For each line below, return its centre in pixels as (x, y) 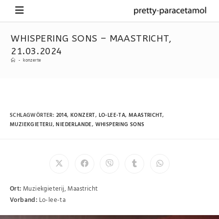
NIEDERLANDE (74, 124)
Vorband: (24, 200)
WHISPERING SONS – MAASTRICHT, (91, 39)
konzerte (32, 61)
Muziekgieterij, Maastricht (60, 189)
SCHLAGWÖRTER (31, 115)
